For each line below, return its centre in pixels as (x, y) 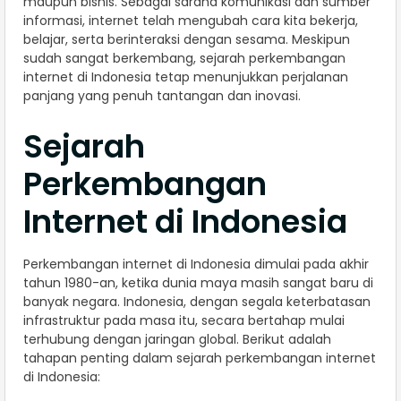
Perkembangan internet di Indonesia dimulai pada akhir (196, 264)
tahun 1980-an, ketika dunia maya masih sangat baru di (198, 283)
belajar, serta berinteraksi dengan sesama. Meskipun (187, 40)
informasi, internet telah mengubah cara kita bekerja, (191, 21)
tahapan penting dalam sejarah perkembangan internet (200, 358)
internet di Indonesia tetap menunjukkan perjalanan (186, 77)
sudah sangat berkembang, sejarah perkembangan (184, 59)
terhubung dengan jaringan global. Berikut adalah (177, 340)
